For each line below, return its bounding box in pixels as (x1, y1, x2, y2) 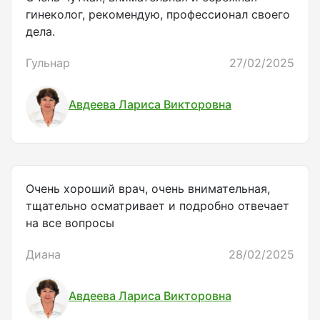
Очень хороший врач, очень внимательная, (26, 181, 270, 196)
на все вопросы (26, 216, 114, 231)
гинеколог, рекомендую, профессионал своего (26, 7, 290, 22)
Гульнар (26, 56, 70, 71)
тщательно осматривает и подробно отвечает (26, 199, 289, 214)
